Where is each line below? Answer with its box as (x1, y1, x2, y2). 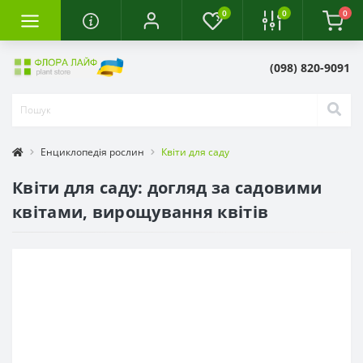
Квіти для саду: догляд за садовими (12, 176, 322, 199)
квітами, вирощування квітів (12, 200, 269, 223)
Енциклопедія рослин (41, 144, 144, 159)
